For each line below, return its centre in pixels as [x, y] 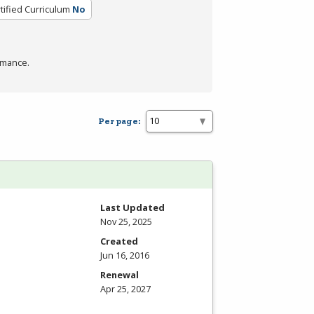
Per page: [119, 121]
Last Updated [132, 207]
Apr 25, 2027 [125, 288]
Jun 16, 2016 [125, 255]
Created [119, 241]
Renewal [120, 274]
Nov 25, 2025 [126, 221]
